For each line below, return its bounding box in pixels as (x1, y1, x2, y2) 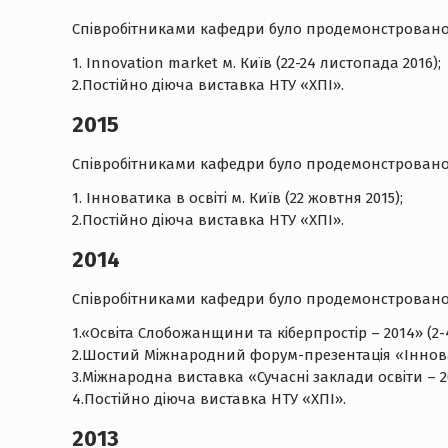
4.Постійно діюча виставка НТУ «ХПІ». (72, 390, 346, 408)
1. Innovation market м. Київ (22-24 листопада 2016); (72, 54, 441, 72)
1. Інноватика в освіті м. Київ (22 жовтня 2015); (72, 189, 403, 207)
